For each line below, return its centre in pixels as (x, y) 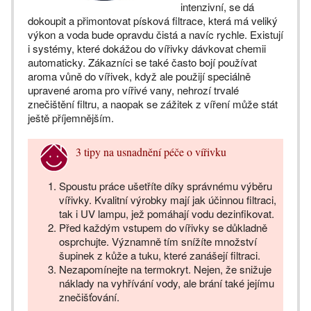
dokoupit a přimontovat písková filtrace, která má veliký (153, 21)
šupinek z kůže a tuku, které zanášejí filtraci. (160, 255)
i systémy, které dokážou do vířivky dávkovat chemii (147, 49)
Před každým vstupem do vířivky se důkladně (163, 228)
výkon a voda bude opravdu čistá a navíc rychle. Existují (155, 35)
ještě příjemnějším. (72, 118)
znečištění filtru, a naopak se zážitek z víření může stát (153, 104)
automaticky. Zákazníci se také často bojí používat (142, 62)
